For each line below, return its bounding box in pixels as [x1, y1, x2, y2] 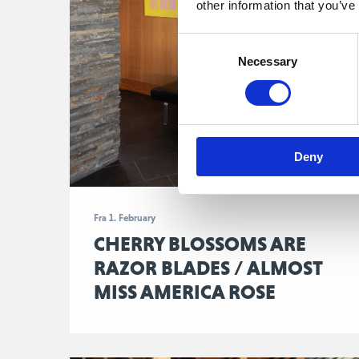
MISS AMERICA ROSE [94, 280, 276, 303]
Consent [177, 35, 222, 50]
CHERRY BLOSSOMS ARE [94, 232, 306, 255]
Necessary [238, 54, 297, 68]
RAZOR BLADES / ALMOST [94, 256, 322, 279]
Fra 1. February [94, 212, 155, 224]
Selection [177, 54, 226, 69]
